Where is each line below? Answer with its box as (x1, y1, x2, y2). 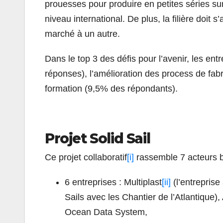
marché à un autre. (45, 28, 120, 39)
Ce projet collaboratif (45, 152, 127, 162)
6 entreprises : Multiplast (65, 177, 162, 187)
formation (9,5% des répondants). (45, 83, 178, 94)
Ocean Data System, (65, 207, 147, 217)
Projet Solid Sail (45, 129, 150, 147)
